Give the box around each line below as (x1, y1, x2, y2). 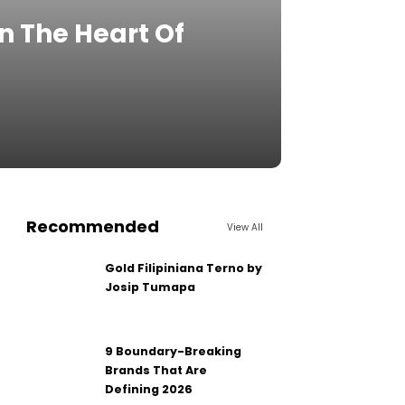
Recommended (26, 215, 160, 238)
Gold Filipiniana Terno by (105, 260, 263, 276)
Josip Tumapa (105, 279, 196, 295)
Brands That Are (105, 363, 208, 378)
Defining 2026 (105, 381, 193, 397)
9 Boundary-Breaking (105, 344, 242, 359)
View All (226, 220, 263, 234)
